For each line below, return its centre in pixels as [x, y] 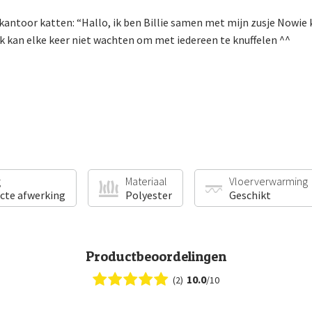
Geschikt [250, 195]
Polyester [148, 195]
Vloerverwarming [269, 181]
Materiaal [146, 181]
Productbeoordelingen [156, 257]
